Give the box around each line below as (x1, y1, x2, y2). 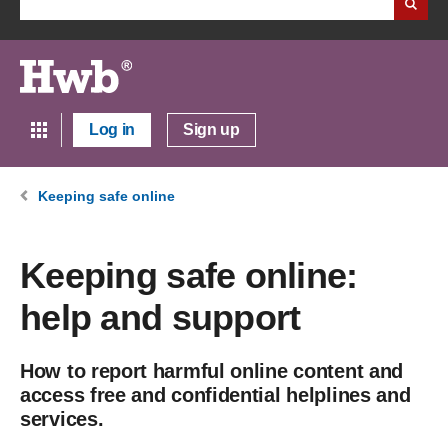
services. (20, 408, 104, 431)
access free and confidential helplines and (20, 384, 411, 407)
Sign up (183, 121, 240, 139)
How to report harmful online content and (20, 360, 404, 383)
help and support (20, 297, 301, 339)
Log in (89, 121, 136, 139)
